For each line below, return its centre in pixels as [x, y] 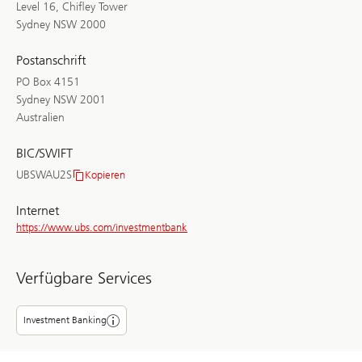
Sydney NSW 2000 [61, 25]
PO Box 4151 [48, 82]
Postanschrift [51, 61]
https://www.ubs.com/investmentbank [102, 228]
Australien [40, 118]
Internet [38, 211]
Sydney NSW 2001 [61, 100]
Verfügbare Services [84, 278]
